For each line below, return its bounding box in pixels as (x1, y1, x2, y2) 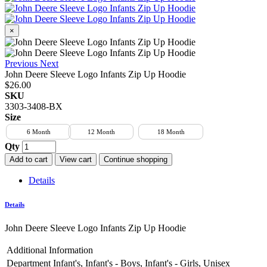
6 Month (26, 128, 51, 135)
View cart (60, 155, 92, 164)
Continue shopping (104, 155, 167, 164)
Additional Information (7, 244, 93, 255)
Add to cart (10, 155, 48, 164)
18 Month (157, 128, 185, 135)
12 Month (87, 128, 115, 135)
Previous (5, 58, 38, 69)
